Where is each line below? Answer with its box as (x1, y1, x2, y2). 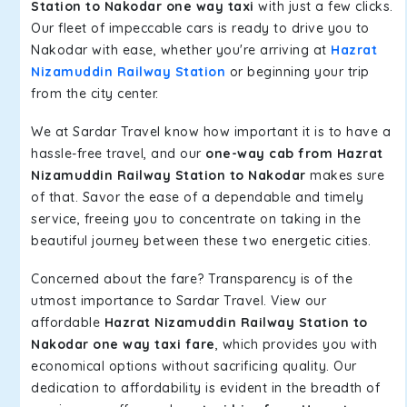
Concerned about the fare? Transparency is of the (31, 271, 352, 287)
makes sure (305, 167, 384, 184)
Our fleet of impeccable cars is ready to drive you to (31, 20, 370, 36)
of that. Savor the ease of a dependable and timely (31, 189, 363, 205)
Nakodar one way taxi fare (31, 336, 215, 352)
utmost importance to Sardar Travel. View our (31, 293, 326, 309)
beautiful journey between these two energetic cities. (31, 233, 372, 249)
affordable (31, 314, 104, 331)
